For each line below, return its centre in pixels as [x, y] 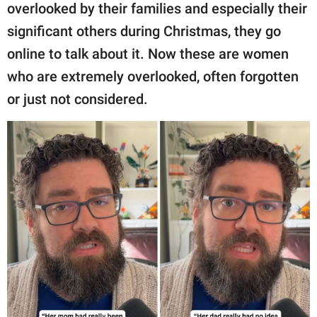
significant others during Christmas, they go [144, 31]
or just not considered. [79, 99]
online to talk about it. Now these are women [148, 54]
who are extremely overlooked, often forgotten [153, 77]
